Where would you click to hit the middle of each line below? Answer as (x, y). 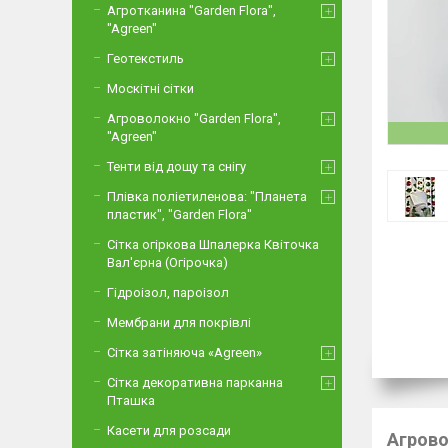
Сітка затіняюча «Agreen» (184, 352)
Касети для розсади (169, 430)
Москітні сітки (150, 88)
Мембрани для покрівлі (179, 322)
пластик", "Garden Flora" (179, 214)
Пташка (131, 400)
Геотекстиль (145, 58)
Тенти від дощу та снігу (176, 166)
